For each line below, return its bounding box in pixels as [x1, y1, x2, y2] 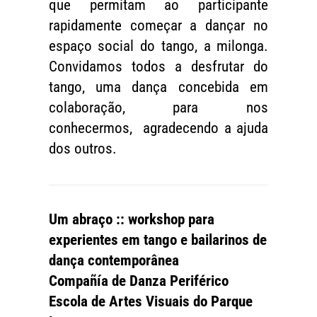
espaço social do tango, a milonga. [48, 38, 269, 55]
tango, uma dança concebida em [48, 79, 269, 96]
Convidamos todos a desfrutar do [48, 58, 269, 76]
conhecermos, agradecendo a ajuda [48, 120, 269, 137]
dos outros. [48, 140, 117, 158]
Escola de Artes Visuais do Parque [48, 293, 253, 311]
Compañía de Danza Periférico [48, 272, 229, 290]
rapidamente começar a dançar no [48, 17, 269, 35]
